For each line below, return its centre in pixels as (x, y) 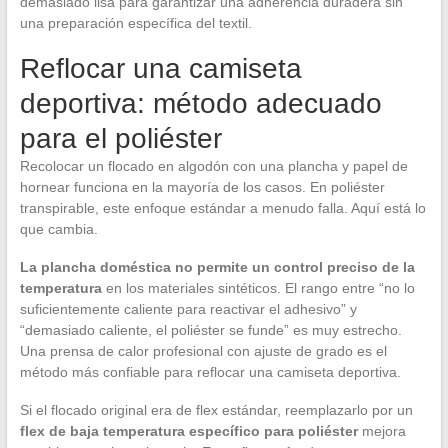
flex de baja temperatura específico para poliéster (188, 431)
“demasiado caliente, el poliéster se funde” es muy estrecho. (210, 330)
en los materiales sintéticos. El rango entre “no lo (258, 288)
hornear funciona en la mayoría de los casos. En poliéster (202, 187)
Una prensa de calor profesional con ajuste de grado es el (203, 351)
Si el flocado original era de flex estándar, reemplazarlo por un (216, 410)
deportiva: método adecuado (200, 104)
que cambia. (58, 229)
